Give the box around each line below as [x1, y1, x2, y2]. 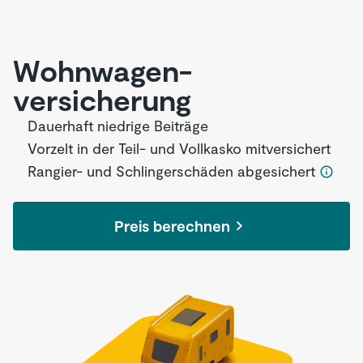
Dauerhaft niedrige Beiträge [28, 117, 208, 135]
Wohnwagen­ [13, 53, 192, 88]
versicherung [13, 82, 191, 117]
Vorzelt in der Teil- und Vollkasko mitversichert [28, 139, 331, 157]
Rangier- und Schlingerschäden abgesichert [28, 162, 319, 180]
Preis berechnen [113, 216, 230, 235]
